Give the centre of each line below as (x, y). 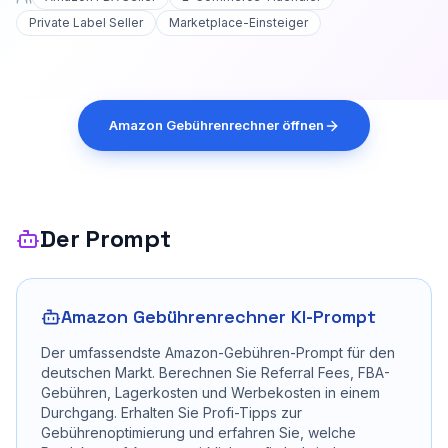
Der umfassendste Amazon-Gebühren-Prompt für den (218, 352)
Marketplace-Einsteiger (238, 22)
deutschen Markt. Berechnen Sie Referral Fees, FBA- (215, 372)
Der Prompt (105, 238)
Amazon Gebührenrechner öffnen (216, 125)
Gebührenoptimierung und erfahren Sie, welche (198, 432)
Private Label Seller (86, 22)
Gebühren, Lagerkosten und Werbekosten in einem (210, 392)
